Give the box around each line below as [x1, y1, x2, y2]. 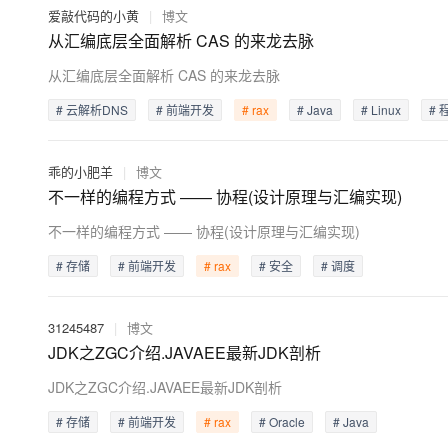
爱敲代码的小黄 [48, 6, 139, 25]
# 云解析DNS [56, 101, 128, 118]
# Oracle [259, 413, 305, 430]
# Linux [361, 101, 401, 118]
